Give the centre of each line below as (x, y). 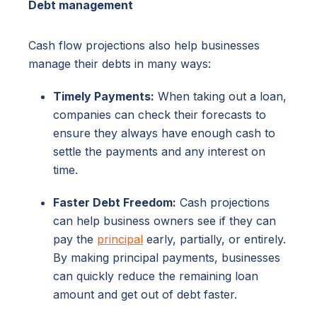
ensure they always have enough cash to (164, 133)
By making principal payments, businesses (167, 257)
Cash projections (223, 202)
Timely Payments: (104, 96)
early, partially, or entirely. (214, 239)
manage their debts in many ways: (120, 63)
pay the (75, 239)
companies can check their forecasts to (160, 114)
